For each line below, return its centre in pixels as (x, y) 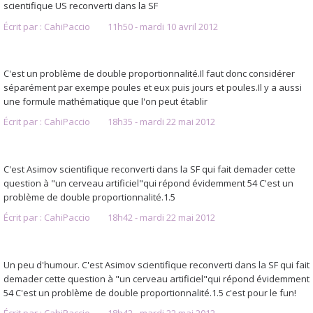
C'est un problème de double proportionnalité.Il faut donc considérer (149, 74)
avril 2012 (198, 26)
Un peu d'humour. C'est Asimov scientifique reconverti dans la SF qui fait (156, 264)
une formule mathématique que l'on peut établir (105, 102)
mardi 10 (158, 26)
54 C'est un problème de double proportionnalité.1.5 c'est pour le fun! (150, 292)
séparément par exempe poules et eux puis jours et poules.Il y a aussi (153, 88)
